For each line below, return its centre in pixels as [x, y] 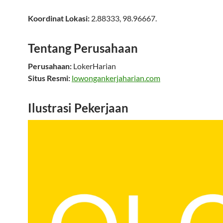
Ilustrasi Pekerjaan [78, 108]
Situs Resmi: [49, 78]
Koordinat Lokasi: [59, 18]
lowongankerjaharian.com [116, 78]
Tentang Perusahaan [83, 48]
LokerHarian [95, 66]
